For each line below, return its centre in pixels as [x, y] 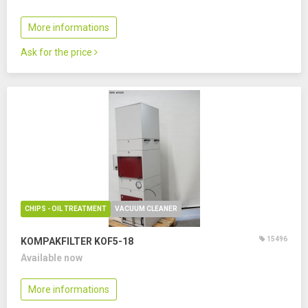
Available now [52, 258]
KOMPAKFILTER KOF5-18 [77, 241]
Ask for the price [57, 52]
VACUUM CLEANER [146, 209]
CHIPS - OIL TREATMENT [66, 209]
